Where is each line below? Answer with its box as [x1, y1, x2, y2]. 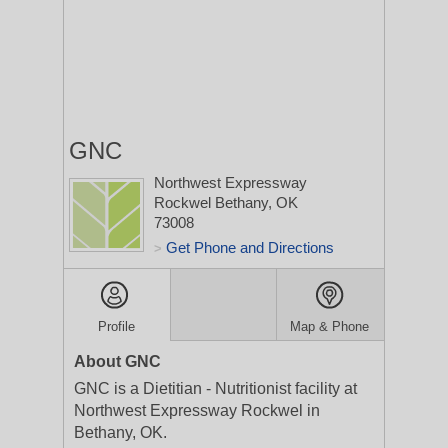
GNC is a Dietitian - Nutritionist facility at [74, 380, 357, 397]
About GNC [74, 353, 161, 370]
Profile [98, 319, 136, 334]
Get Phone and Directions [166, 239, 334, 256]
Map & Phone [290, 319, 370, 334]
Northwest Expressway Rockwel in [74, 402, 320, 419]
